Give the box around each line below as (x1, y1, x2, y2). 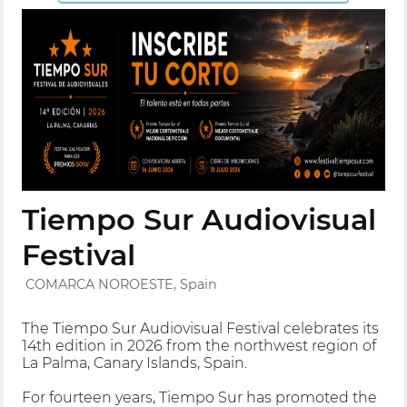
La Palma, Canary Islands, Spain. (22, 354, 248, 372)
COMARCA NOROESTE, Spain (25, 275, 218, 293)
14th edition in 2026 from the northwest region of (22, 337, 377, 355)
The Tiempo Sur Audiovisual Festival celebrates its (22, 320, 380, 338)
